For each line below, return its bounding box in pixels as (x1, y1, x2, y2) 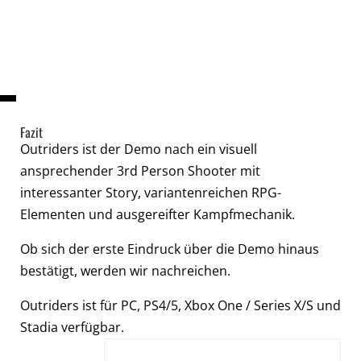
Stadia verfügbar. (20, 317, 124, 336)
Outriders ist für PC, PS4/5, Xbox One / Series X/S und (20, 296, 341, 314)
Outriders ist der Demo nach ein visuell (20, 139, 257, 158)
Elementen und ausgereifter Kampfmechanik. (20, 205, 295, 223)
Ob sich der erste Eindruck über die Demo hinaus (20, 239, 319, 258)
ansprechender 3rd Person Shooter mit (20, 161, 260, 180)
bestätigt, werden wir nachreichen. (20, 261, 230, 280)
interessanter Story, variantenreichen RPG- (20, 183, 281, 201)
